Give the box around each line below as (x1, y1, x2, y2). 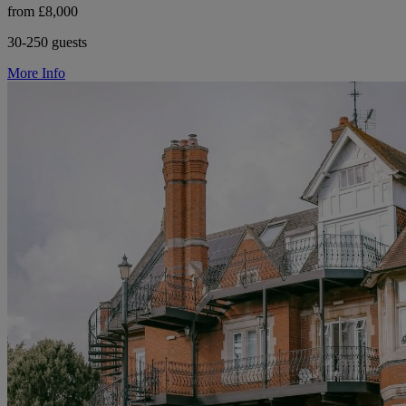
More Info (7, 65, 65, 82)
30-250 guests (7, 34, 87, 51)
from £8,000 (7, 4, 78, 20)
